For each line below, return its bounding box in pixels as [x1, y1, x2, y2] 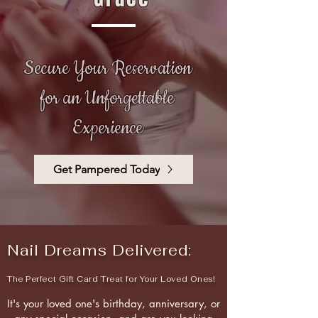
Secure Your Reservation [23, 56, 192, 81]
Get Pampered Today [53, 163, 160, 176]
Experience [72, 116, 143, 141]
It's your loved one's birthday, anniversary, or [7, 297, 220, 310]
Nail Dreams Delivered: [7, 241, 192, 260]
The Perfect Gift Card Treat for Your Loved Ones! [7, 274, 216, 284]
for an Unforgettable [40, 86, 174, 111]
